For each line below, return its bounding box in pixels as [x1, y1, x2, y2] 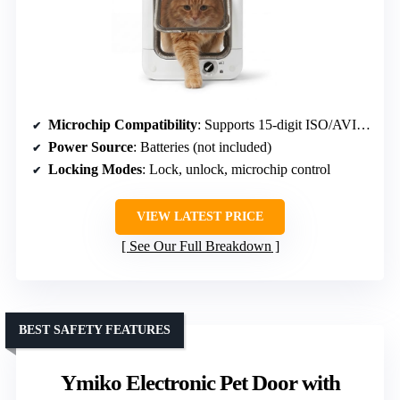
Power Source [48, 138, 133, 154]
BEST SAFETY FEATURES [19, 322, 171, 337]
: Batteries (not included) [133, 138, 271, 154]
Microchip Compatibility [48, 116, 197, 132]
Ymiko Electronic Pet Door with [60, 370, 340, 395]
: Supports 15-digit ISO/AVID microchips [197, 116, 356, 132]
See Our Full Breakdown [129, 237, 271, 254]
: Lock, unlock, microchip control [142, 161, 330, 177]
